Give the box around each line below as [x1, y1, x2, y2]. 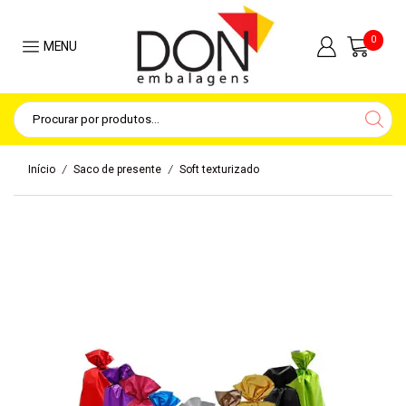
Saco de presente [73, 163, 161, 177]
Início [28, 163, 55, 177]
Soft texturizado [179, 163, 259, 177]
